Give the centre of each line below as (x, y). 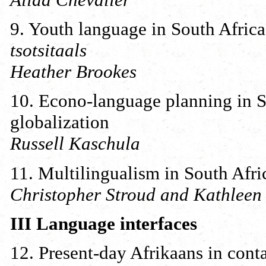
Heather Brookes (73, 72)
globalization (60, 122)
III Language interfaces (104, 223)
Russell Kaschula (75, 144)
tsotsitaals (48, 50)
